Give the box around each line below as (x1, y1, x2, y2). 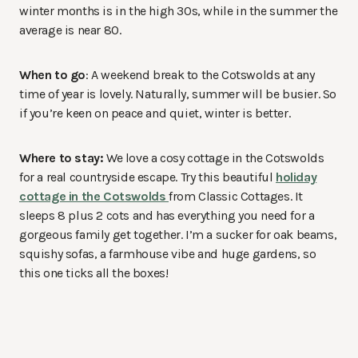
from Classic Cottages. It (169, 189, 304, 205)
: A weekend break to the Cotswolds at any (86, 67, 315, 83)
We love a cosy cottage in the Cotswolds (103, 150, 324, 166)
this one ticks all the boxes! (19, 265, 169, 281)
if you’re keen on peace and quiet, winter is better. (19, 105, 291, 121)
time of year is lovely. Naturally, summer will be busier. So (19, 86, 337, 102)
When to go (19, 67, 86, 83)
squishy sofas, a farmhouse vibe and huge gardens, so (19, 246, 316, 262)
